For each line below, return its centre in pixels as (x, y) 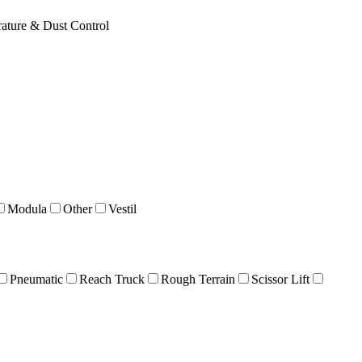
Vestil (122, 209)
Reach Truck (112, 279)
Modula (27, 209)
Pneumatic (36, 279)
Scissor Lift (280, 279)
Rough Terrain (198, 279)
